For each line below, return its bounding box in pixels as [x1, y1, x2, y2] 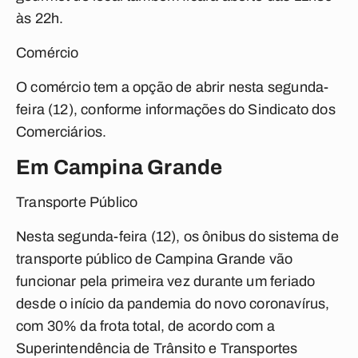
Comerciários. [16, 124, 107, 140]
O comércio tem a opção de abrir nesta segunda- [16, 79, 329, 95]
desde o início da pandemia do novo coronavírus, [16, 296, 330, 312]
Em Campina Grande [16, 156, 223, 178]
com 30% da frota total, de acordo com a [16, 318, 276, 334]
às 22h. [16, 10, 64, 26]
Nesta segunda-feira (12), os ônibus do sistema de [16, 229, 339, 245]
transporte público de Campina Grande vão [16, 251, 293, 267]
